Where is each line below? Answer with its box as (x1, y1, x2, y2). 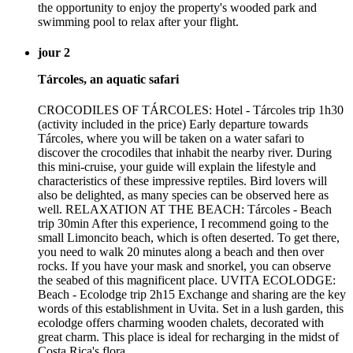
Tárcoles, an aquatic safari (38, 72, 179, 87)
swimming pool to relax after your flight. (38, 14, 239, 28)
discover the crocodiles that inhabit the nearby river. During (38, 146, 332, 160)
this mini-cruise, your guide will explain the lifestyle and (38, 160, 316, 174)
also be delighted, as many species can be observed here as (38, 188, 329, 203)
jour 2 (38, 46, 70, 60)
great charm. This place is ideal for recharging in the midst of (38, 330, 339, 344)
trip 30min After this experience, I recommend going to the (38, 217, 329, 231)
